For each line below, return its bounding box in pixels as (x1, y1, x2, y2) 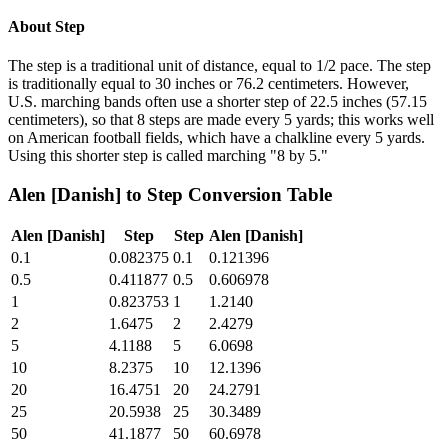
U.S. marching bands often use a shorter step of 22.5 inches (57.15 (8, 92, 427, 110)
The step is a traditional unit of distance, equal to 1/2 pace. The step (8, 56, 431, 74)
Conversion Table (183, 183, 332, 205)
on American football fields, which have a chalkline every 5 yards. (8, 128, 425, 146)
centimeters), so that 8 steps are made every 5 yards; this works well (8, 110, 434, 128)
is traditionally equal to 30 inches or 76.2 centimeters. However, (8, 74, 409, 92)
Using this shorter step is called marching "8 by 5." (8, 146, 328, 164)
